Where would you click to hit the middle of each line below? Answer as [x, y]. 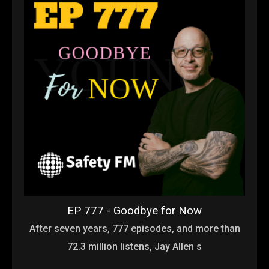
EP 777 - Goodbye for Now [134, 210]
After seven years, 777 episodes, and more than [134, 228]
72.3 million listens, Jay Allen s [134, 246]
